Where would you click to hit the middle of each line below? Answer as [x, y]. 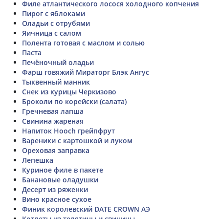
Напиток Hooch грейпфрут [68, 131]
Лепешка [38, 160]
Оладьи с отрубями [56, 23]
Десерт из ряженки [55, 189]
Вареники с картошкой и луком [77, 140]
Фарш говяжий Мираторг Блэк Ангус [86, 72]
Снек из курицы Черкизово [69, 91]
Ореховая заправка [56, 150]
